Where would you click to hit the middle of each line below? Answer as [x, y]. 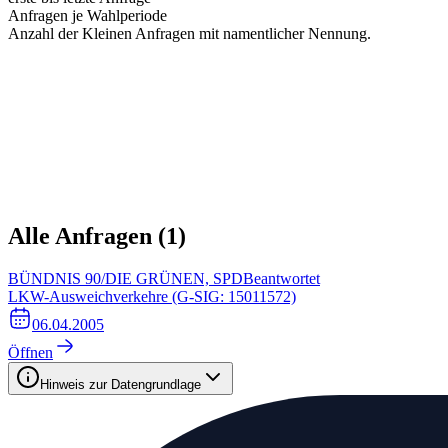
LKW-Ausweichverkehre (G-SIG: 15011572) [152, 296]
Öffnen [30, 352]
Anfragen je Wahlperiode [87, 15]
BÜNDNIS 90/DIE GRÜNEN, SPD [125, 278]
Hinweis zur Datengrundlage [120, 384]
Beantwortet [281, 278]
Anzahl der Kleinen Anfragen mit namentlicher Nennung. [189, 33]
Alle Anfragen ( [87, 235]
